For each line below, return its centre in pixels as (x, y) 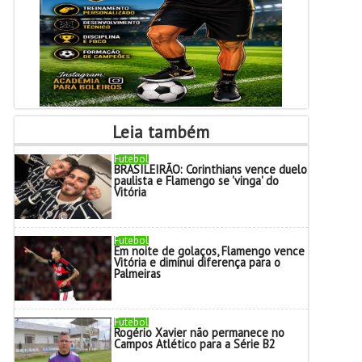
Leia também (161, 132)
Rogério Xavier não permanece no (199, 333)
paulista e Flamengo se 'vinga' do (196, 181)
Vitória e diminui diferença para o (197, 262)
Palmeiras (137, 274)
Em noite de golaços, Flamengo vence (209, 251)
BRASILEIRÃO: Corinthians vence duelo (210, 169)
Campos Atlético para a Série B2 (194, 344)
